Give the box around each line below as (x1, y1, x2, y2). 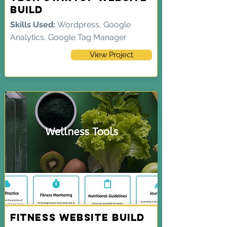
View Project (90, 50, 133, 59)
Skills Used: (10, 20, 57, 29)
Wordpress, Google (57, 20, 131, 29)
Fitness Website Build (10, 211, 145, 223)
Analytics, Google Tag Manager (10, 32, 127, 42)
